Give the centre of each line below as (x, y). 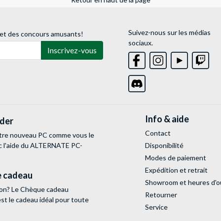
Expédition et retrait (176, 170)
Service (156, 207)
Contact (158, 133)
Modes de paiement (175, 158)
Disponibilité (164, 146)
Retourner (161, 195)
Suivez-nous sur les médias (169, 33)
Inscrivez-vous (72, 50)
